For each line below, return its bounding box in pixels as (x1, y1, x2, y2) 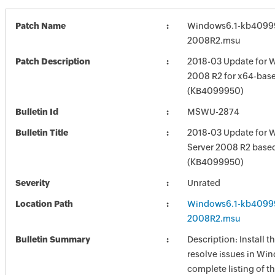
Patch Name (15, 21, 66, 31)
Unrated (187, 178, 220, 188)
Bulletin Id (15, 107, 58, 117)
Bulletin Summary (15, 234, 90, 244)
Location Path (15, 199, 73, 209)
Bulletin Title (15, 128, 68, 137)
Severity (15, 178, 50, 188)
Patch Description (15, 56, 90, 66)
